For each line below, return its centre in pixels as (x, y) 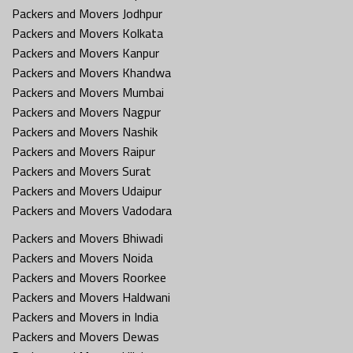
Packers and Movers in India (85, 316)
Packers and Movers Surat (82, 171)
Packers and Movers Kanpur (85, 52)
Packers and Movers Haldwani (91, 297)
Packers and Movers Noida (82, 257)
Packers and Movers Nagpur (86, 111)
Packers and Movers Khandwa (91, 72)
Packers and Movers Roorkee (89, 277)
